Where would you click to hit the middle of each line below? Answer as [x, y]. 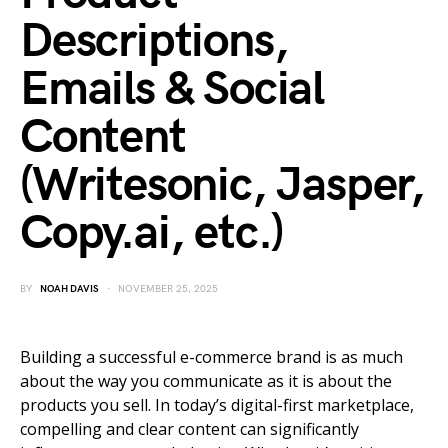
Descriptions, [154, 41]
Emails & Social [172, 89]
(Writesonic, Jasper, [222, 185]
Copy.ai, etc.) [152, 233]
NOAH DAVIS [69, 289]
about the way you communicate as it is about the [206, 381]
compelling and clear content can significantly [189, 429]
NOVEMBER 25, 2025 [168, 289]
